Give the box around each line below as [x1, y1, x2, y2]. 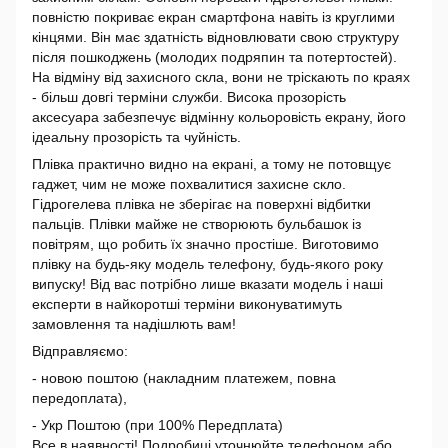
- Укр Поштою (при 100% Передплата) [32, 417, 283, 433]
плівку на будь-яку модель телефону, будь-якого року [32, 256, 383, 272]
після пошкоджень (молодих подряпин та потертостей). [32, 49, 397, 65]
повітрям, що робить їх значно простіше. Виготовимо [32, 236, 379, 252]
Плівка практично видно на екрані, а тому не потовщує [32, 156, 391, 172]
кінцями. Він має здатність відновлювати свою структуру [32, 29, 399, 45]
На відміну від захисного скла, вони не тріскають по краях [32, 69, 410, 85]
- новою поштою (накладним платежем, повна [32, 370, 336, 386]
